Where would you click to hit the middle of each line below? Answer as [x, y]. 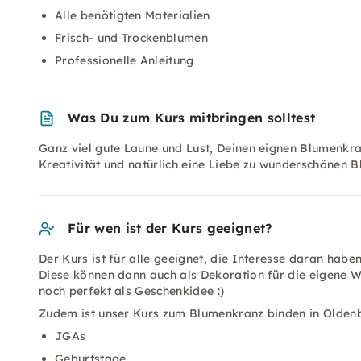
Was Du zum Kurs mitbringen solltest [192, 118]
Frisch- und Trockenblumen [131, 38]
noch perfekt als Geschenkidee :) [133, 291]
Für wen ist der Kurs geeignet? [170, 228]
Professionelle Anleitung [124, 60]
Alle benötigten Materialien [133, 15]
